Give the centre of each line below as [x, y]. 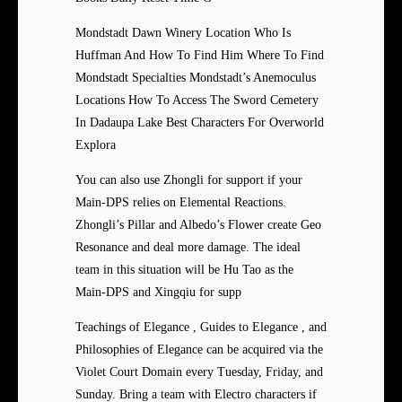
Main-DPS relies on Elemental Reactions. [181, 203]
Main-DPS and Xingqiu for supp [158, 293]
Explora [96, 145]
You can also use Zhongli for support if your [189, 180]
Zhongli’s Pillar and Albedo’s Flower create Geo [198, 225]
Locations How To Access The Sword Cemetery [197, 100]
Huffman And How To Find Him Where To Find [200, 56]
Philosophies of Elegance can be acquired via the [199, 350]
